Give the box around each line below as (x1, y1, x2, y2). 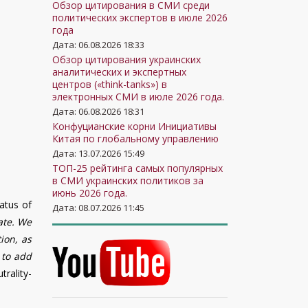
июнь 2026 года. (52, 186, 127, 199)
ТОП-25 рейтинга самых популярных (52, 162, 223, 175)
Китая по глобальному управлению (52, 132, 219, 145)
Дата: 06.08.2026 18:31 (52, 105, 144, 118)
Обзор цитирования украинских (52, 53, 201, 66)
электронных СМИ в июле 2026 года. (52, 90, 224, 103)
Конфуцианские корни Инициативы (52, 120, 217, 133)
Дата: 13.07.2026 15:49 (52, 147, 144, 159)
